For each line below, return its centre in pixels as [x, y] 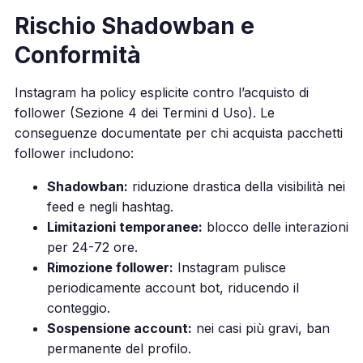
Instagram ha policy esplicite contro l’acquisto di [161, 92]
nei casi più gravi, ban [261, 328]
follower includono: [74, 153]
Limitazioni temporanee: [124, 226]
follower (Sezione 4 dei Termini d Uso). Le [144, 112]
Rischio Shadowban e [134, 26]
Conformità [77, 55]
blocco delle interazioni [275, 226]
